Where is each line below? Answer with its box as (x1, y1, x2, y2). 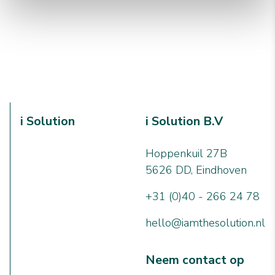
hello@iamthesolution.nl (145, 215, 265, 230)
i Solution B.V (145, 113, 223, 130)
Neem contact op (145, 252, 244, 268)
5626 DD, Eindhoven (145, 163, 247, 177)
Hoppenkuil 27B (145, 146, 227, 161)
